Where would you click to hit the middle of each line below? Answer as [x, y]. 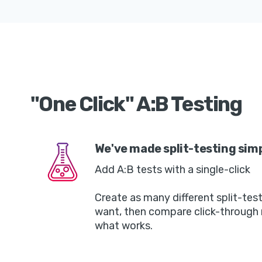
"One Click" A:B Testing [136, 104]
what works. [123, 226]
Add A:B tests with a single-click [172, 170]
